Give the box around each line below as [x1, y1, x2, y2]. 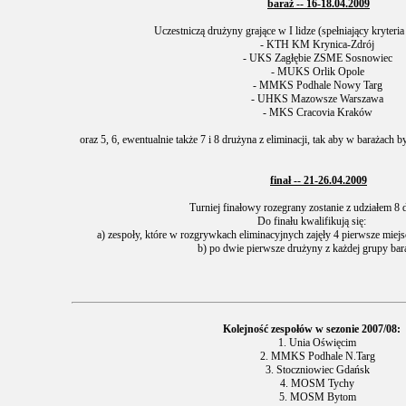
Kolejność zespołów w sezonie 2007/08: [223, 323, 401, 335]
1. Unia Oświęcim [267, 336, 356, 349]
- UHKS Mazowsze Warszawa [240, 92, 383, 105]
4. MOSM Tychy [269, 377, 354, 390]
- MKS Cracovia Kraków [251, 106, 372, 119]
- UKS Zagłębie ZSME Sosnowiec [231, 52, 392, 64]
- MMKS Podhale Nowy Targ [241, 79, 382, 92]
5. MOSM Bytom [267, 391, 356, 403]
